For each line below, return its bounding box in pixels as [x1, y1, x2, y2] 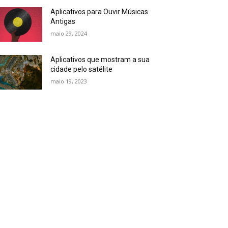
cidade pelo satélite [50, 65, 113, 74]
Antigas [50, 17, 76, 26]
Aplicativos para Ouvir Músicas [50, 8, 149, 16]
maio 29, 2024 [50, 30, 88, 38]
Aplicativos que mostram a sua [50, 55, 150, 64]
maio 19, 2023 [50, 77, 88, 85]
